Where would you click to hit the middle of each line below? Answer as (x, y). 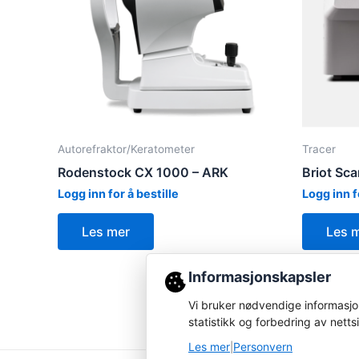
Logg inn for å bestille (118, 194)
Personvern (263, 347)
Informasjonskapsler (260, 277)
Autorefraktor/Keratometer (126, 149)
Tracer (319, 149)
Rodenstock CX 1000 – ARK (143, 173)
